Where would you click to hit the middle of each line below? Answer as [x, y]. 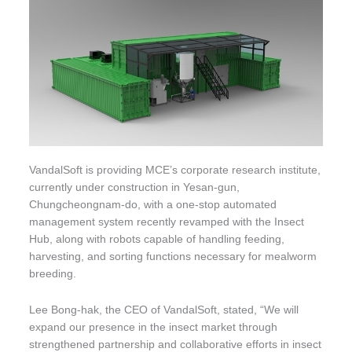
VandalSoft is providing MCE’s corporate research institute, [175, 170]
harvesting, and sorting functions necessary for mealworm [173, 256]
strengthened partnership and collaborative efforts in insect [176, 344]
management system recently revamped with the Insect [167, 222]
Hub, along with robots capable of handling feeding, [157, 239]
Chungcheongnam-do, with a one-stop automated [153, 204]
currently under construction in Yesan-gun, [135, 187]
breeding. [53, 273]
